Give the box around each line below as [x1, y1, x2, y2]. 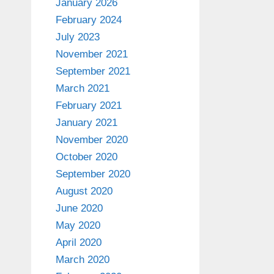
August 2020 [56, 185, 113, 198]
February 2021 [56, 100, 122, 112]
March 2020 [56, 254, 109, 266]
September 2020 [56, 168, 130, 180]
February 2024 [56, 14, 122, 26]
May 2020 [56, 220, 100, 232]
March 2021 [56, 83, 109, 95]
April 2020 [56, 237, 102, 249]
